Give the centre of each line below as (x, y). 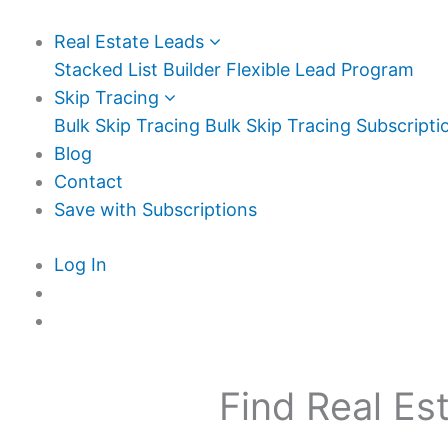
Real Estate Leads (131, 41)
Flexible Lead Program (320, 69)
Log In (80, 264)
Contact (88, 181)
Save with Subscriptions (155, 209)
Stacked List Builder (137, 69)
